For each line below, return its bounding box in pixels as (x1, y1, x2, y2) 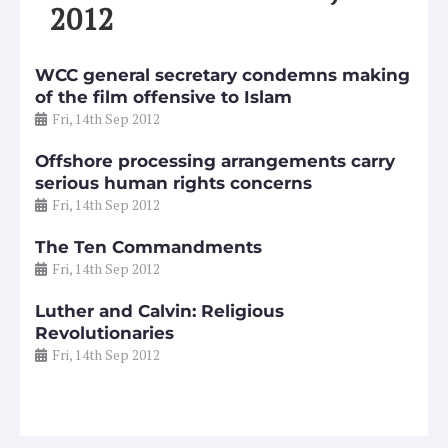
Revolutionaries (35, 322, 174, 343)
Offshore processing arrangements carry (35, 150, 395, 171)
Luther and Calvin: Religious (35, 300, 284, 321)
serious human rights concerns (35, 172, 312, 193)
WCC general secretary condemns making (35, 64, 410, 85)
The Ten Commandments (35, 236, 262, 257)
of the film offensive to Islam (35, 86, 292, 107)
